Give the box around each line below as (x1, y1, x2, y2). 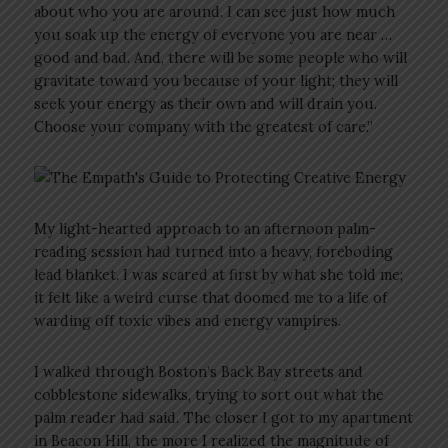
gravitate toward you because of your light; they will (34, 70, 399, 90)
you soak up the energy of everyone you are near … (34, 24, 393, 44)
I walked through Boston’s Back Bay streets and (34, 361, 364, 381)
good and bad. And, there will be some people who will (34, 47, 408, 67)
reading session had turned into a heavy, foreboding (34, 241, 394, 261)
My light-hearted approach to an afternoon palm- (34, 218, 377, 238)
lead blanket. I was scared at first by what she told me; (34, 264, 404, 284)
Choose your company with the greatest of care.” (34, 116, 374, 136)
